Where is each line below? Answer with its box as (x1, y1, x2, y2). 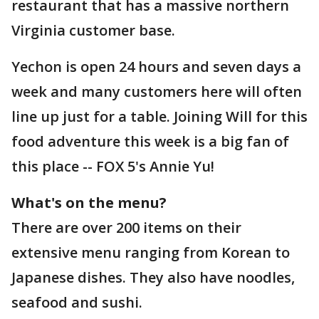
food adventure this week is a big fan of (11, 132, 289, 151)
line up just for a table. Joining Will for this (11, 107, 308, 126)
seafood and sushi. (11, 293, 142, 312)
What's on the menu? (11, 193, 167, 212)
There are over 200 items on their (11, 218, 241, 237)
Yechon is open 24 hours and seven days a (11, 57, 301, 76)
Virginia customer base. (11, 21, 175, 40)
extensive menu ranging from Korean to (11, 243, 290, 262)
